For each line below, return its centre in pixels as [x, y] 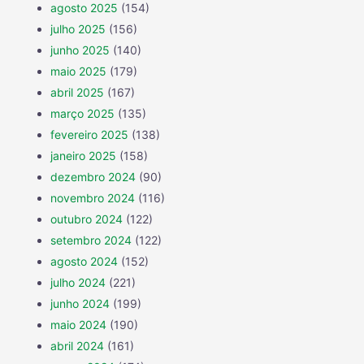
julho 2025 [78, 28]
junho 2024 [80, 303]
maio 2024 [78, 324]
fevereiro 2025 [89, 134]
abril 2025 [77, 92]
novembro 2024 [93, 197]
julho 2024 [78, 282]
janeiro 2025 [83, 155]
